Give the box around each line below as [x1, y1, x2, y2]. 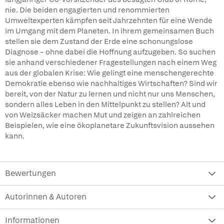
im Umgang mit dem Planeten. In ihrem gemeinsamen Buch [5, 26, 214, 36]
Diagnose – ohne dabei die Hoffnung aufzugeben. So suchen [5, 47, 215, 57]
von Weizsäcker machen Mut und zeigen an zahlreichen [5, 110, 200, 120]
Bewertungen [5, 168, 56, 178]
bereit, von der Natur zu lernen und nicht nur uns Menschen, [5, 89, 215, 99]
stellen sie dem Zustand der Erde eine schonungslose [5, 36, 193, 46]
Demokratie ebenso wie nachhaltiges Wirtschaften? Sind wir [5, 78, 217, 88]
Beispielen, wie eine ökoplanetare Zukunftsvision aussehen [5, 120, 214, 130]
